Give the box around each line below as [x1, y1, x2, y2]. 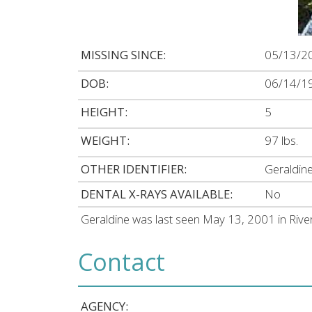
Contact [78, 246, 165, 279]
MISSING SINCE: [81, 47, 166, 63]
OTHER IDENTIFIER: [81, 161, 187, 178]
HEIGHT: [81, 104, 128, 120]
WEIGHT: [81, 132, 130, 149]
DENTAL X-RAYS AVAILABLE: [81, 186, 233, 203]
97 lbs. [265, 132, 299, 149]
